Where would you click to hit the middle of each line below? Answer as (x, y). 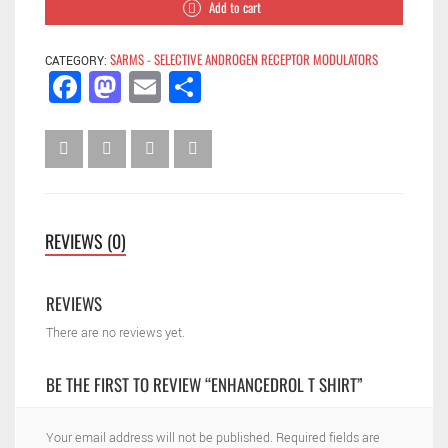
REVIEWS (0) (85, 240)
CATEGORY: (77, 62)
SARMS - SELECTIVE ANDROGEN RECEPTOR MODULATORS (244, 59)
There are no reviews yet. (115, 332)
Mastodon (177, 87)
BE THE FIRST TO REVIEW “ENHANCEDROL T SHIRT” (204, 384)
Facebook (134, 87)
